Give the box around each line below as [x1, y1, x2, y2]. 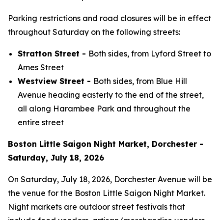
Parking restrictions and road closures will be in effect [8, 13, 211, 23]
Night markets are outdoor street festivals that [8, 202, 185, 212]
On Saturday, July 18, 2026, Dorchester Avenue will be [8, 174, 212, 184]
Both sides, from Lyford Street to [88, 49, 211, 58]
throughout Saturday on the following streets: [8, 27, 180, 37]
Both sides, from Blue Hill [93, 76, 187, 86]
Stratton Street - [18, 49, 88, 58]
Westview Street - [18, 76, 93, 86]
